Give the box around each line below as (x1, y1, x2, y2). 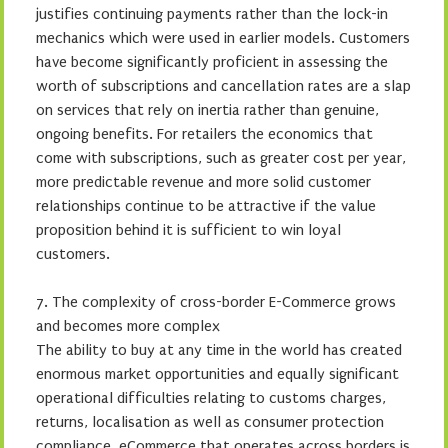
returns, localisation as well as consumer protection (36, 412, 384, 431)
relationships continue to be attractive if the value (36, 196, 376, 215)
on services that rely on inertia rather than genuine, (36, 100, 379, 119)
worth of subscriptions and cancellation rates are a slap (36, 76, 411, 95)
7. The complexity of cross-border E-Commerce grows (36, 292, 396, 311)
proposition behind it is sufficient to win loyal (36, 220, 341, 239)
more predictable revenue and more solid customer (36, 172, 371, 191)
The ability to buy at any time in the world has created (36, 340, 402, 359)
